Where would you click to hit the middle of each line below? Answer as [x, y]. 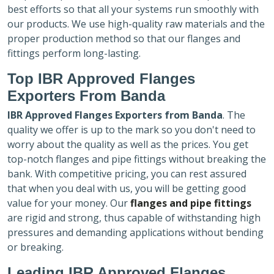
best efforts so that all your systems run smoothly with [133, 9]
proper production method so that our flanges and [124, 38]
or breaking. [37, 247]
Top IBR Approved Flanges [101, 78]
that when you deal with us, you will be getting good [127, 188]
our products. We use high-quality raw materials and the [136, 24]
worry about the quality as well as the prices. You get [128, 144]
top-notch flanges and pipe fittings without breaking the [137, 159]
